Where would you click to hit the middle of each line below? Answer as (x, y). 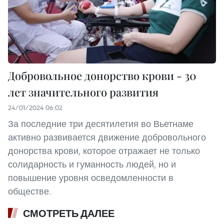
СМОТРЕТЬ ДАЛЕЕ (69, 214)
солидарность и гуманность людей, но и (92, 164)
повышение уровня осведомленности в (91, 178)
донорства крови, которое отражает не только (104, 151)
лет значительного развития (83, 92)
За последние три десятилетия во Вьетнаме (101, 124)
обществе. (29, 191)
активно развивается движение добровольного (107, 137)
